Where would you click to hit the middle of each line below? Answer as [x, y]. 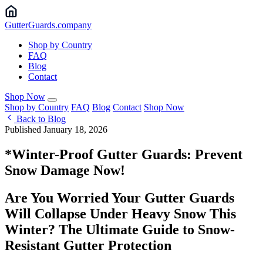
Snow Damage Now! [65, 170]
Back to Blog [40, 119]
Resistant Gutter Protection [88, 245]
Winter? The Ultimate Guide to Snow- [120, 229]
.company [73, 25]
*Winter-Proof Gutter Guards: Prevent [124, 154]
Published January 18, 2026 [56, 129]
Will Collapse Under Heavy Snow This [120, 213]
